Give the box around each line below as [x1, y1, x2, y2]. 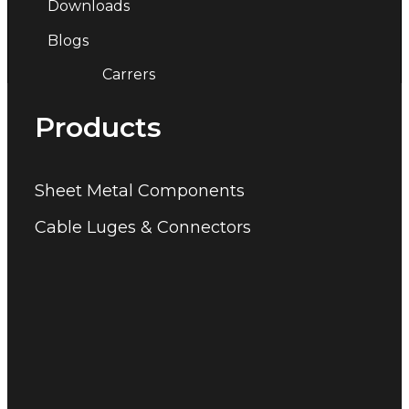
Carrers [102, 65, 156, 83]
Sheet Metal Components [35, 180, 246, 201]
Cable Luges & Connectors [35, 216, 252, 237]
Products [35, 110, 163, 144]
